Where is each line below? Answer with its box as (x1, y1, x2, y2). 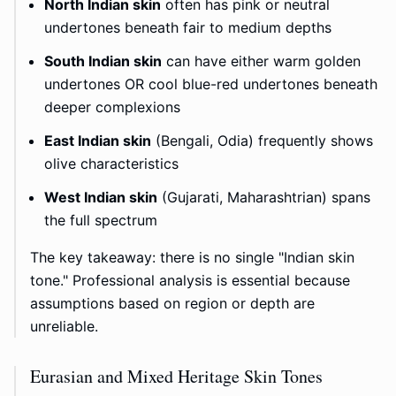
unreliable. (30, 317, 98, 336)
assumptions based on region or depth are (30, 294, 315, 313)
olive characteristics (44, 155, 179, 173)
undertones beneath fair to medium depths (44, 19, 331, 37)
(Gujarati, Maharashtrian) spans (157, 188, 370, 207)
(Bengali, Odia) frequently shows (151, 132, 373, 150)
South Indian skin (44, 52, 162, 71)
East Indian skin (44, 132, 151, 150)
